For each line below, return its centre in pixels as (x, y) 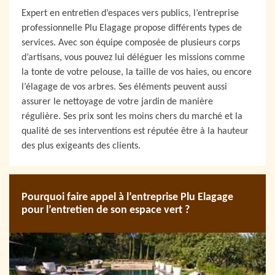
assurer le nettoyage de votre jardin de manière (117, 102)
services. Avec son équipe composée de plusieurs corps (131, 43)
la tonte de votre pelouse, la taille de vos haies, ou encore (137, 73)
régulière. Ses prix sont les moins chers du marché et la (132, 117)
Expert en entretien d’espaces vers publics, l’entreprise (130, 14)
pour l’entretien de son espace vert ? (106, 210)
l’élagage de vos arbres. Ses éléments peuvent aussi (124, 87)
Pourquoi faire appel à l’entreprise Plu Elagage (127, 197)
